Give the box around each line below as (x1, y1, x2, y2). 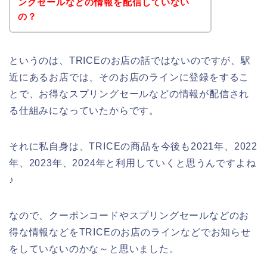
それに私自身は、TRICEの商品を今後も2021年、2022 (9, 141, 257, 151)
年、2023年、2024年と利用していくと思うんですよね (9, 157, 256, 168)
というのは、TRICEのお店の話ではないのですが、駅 (9, 55, 251, 66)
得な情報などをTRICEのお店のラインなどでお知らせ (9, 226, 251, 237)
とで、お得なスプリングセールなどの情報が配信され (9, 88, 250, 99)
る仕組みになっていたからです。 (9, 105, 159, 116)
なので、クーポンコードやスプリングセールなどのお (9, 210, 250, 221)
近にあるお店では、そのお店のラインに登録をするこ (9, 72, 250, 82)
